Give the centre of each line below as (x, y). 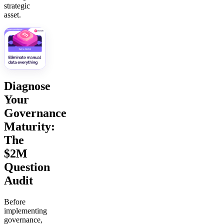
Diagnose (27, 86)
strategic (17, 6)
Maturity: (29, 127)
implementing (25, 211)
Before (15, 202)
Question (27, 167)
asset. (12, 15)
